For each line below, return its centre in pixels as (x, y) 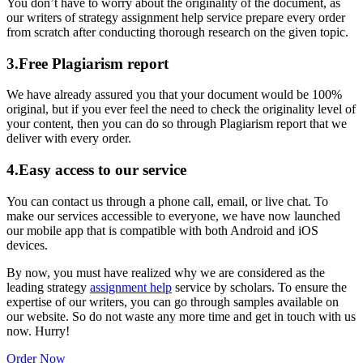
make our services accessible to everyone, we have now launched (173, 216)
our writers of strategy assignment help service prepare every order (176, 17)
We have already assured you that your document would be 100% (174, 95)
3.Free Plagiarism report (88, 63)
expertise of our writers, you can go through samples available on (173, 301)
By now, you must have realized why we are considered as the (166, 272)
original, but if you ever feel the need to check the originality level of (181, 109)
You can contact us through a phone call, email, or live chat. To (167, 201)
